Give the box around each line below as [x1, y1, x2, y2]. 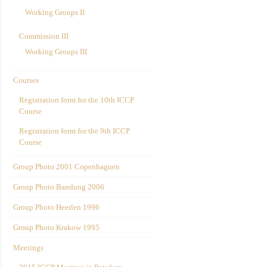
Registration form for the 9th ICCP [19, 126, 130, 135]
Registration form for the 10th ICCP [19, 95, 134, 104]
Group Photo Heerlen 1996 [13, 203, 100, 212]
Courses [13, 76, 39, 85]
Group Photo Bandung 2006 [13, 182, 104, 191]
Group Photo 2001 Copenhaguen [13, 162, 120, 171]
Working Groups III [25, 47, 87, 56]
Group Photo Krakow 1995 [13, 223, 100, 232]
